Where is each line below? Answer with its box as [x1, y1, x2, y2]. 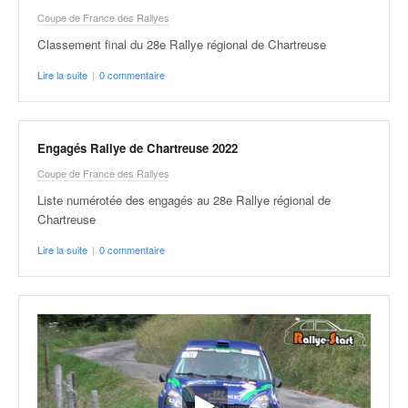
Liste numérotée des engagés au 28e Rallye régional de [37, 191, 331, 209]
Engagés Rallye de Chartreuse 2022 [37, 139, 238, 157]
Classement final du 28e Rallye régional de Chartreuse [37, 36, 326, 53]
